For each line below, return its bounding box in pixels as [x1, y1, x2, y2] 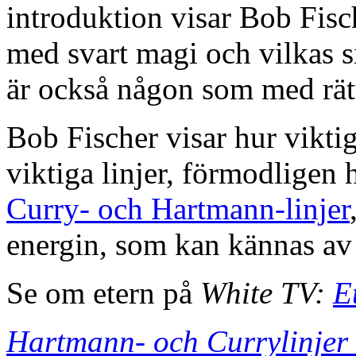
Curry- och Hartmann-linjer [6, 191, 350, 226]
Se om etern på [6, 275, 192, 310]
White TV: [192, 275, 333, 310]
